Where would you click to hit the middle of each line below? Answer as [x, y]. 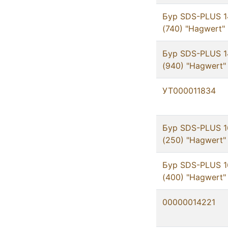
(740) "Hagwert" [194, 29]
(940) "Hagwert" [194, 66]
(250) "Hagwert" [194, 140]
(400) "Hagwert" [194, 177]
